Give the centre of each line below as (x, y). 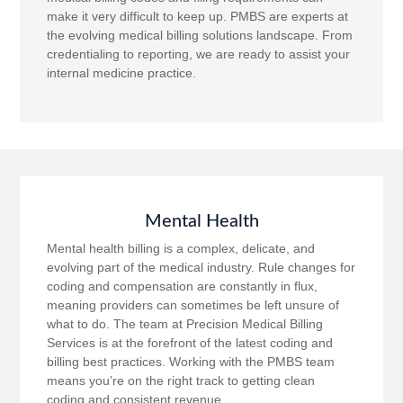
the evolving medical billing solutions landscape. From (200, 35)
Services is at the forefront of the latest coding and (190, 343)
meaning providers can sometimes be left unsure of (193, 305)
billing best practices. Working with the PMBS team (191, 362)
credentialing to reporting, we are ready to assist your (199, 54)
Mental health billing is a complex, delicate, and (181, 249)
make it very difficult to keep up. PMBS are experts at (198, 16)
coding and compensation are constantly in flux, (183, 287)
